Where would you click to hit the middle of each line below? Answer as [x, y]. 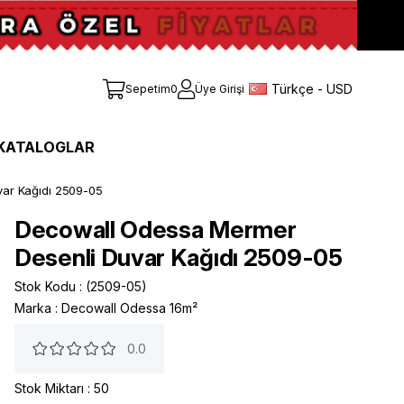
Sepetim [148, 89]
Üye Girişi [220, 89]
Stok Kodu [45, 287]
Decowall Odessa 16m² [129, 308]
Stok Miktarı [49, 389]
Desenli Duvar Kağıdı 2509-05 [179, 258]
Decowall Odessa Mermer [156, 230]
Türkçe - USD [312, 88]
